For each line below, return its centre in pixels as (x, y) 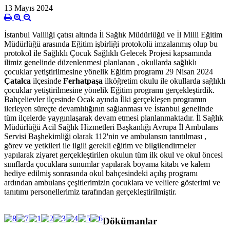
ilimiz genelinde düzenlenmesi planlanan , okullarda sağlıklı (100, 63)
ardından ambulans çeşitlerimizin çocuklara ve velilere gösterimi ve (112, 183)
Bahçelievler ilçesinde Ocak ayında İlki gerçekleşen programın (105, 100)
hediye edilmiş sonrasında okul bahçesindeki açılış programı (101, 174)
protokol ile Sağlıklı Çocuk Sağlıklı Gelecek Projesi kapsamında (108, 53)
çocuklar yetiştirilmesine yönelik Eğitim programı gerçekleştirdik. (109, 90)
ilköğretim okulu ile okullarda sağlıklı (164, 81)
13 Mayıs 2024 (28, 8)
